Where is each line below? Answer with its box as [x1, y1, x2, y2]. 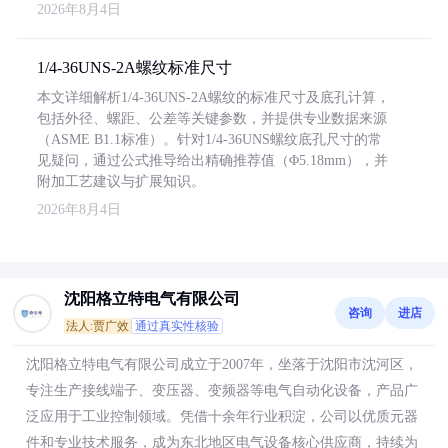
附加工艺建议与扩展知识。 [37, 174, 205, 189]
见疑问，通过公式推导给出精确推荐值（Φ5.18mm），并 [37, 153, 388, 168]
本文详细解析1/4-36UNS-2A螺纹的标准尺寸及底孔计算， [37, 90, 390, 105]
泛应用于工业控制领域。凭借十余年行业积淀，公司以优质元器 [26, 409, 418, 424]
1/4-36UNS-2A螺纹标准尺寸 [37, 59, 232, 76]
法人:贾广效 [66, 319, 129, 333]
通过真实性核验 [135, 319, 219, 333]
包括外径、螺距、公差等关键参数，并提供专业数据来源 [37, 111, 387, 126]
